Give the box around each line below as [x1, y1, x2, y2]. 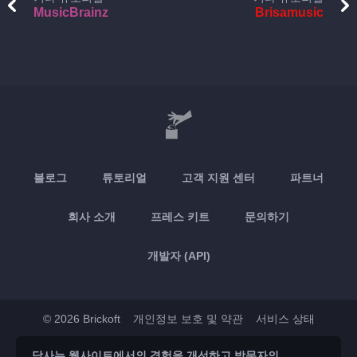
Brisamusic [255, 6, 324, 19]
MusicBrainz [33, 6, 108, 19]
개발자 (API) [147, 249, 210, 262]
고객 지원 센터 [182, 171, 255, 184]
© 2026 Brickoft [42, 312, 120, 325]
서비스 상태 [255, 312, 315, 325]
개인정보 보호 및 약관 [132, 312, 243, 325]
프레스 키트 [151, 210, 210, 223]
